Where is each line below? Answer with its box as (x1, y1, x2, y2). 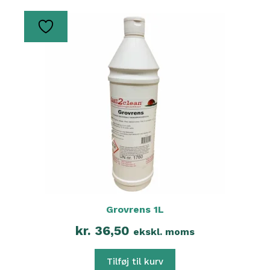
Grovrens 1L (106, 203, 164, 215)
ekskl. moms (133, 225, 195, 237)
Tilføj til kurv (107, 256, 163, 267)
